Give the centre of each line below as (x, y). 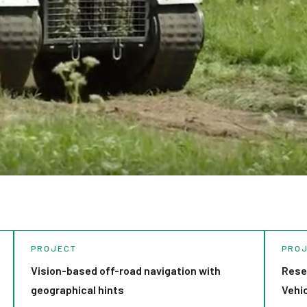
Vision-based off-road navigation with (125, 270)
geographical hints (77, 290)
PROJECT (53, 248)
